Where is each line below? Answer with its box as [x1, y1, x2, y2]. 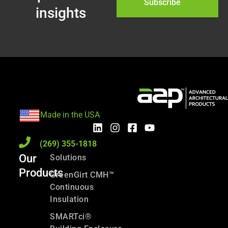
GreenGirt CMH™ [50, 169, 115, 180]
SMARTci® [50, 211, 92, 221]
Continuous [50, 182, 94, 192]
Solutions [50, 152, 87, 162]
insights [36, 5, 86, 22]
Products [19, 166, 63, 179]
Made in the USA [40, 110, 100, 120]
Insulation [50, 194, 89, 204]
